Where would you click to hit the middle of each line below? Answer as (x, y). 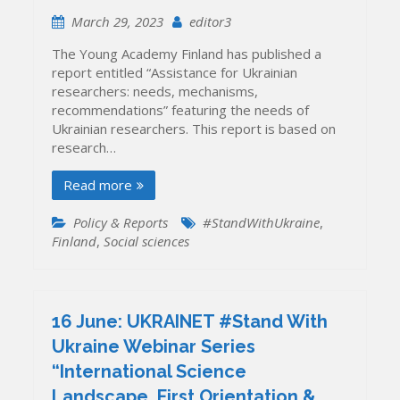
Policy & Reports (121, 223)
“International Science (150, 371)
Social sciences (147, 242)
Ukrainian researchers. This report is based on (194, 129)
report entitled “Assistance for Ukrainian (175, 73)
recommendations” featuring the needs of (181, 110)
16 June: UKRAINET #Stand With (190, 321)
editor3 (211, 22)
